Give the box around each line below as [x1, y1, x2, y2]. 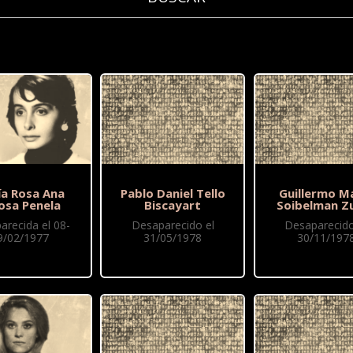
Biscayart [144, 197, 202, 214]
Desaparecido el [131, 217, 214, 233]
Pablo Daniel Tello [120, 185, 225, 202]
